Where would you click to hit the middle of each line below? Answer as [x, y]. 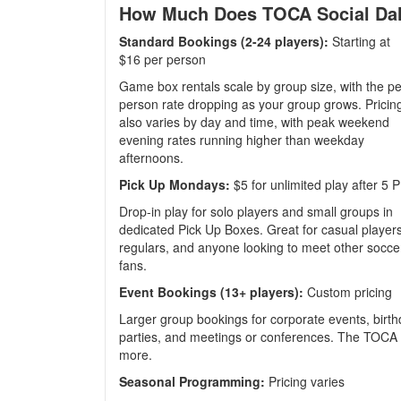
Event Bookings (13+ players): [211, 292]
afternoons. [151, 158]
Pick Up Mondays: [175, 184]
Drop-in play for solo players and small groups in [256, 211]
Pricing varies [305, 381]
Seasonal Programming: [192, 381]
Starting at [359, 41]
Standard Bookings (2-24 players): [224, 41]
